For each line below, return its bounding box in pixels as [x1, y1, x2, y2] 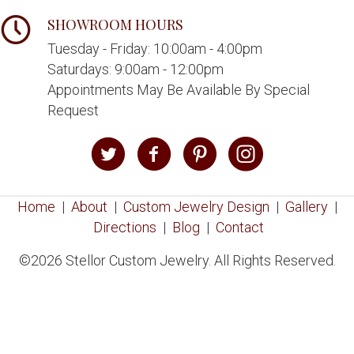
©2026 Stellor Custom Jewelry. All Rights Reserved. [18, 251, 336, 269]
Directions [93, 218, 156, 235]
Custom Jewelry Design [122, 198, 269, 215]
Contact [216, 218, 264, 235]
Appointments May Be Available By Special [47, 81, 310, 98]
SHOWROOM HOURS [47, 14, 183, 34]
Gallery [284, 198, 328, 215]
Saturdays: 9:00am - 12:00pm [47, 60, 224, 77]
